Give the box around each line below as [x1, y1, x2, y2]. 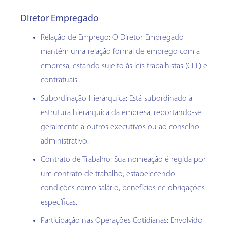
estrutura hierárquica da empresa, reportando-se [41, 109, 202, 118]
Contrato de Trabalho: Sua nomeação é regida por [41, 156, 206, 164]
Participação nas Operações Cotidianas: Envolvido [41, 217, 203, 225]
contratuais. [41, 76, 79, 85]
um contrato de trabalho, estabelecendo [41, 170, 175, 179]
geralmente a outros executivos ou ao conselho [41, 123, 199, 132]
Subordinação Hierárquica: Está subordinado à [41, 95, 192, 103]
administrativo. [41, 137, 89, 146]
